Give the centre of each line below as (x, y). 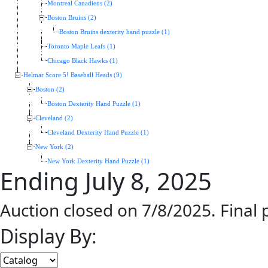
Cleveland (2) (54, 118)
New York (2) (54, 147)
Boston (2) (50, 90)
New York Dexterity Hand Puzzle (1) (98, 162)
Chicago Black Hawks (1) (83, 61)
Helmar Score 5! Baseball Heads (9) (73, 75)
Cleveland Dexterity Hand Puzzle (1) (98, 133)
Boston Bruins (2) (72, 18)
